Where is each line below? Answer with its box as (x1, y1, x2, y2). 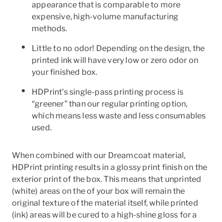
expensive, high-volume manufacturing (32, 12, 179, 21)
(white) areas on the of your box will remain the (12, 186, 185, 196)
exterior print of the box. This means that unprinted (12, 174, 202, 184)
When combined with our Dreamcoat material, (12, 151, 186, 160)
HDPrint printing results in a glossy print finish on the (12, 163, 208, 172)
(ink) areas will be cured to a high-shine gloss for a (12, 210, 197, 220)
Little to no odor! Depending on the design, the (32, 44, 205, 53)
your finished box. (32, 67, 98, 77)
